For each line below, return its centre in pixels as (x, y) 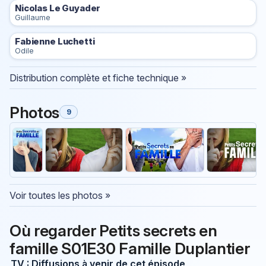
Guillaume (33, 17)
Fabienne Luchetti (55, 42)
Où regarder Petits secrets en (113, 231)
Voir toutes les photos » (60, 195)
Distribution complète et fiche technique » (98, 77)
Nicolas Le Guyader (58, 8)
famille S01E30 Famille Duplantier (130, 248)
